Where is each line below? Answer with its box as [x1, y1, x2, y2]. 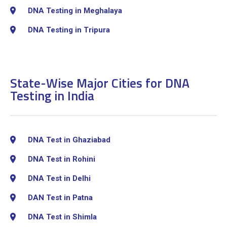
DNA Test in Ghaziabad [28, 135, 110, 144]
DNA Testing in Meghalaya [28, 6, 122, 15]
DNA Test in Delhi [28, 173, 91, 183]
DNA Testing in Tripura [28, 25, 110, 34]
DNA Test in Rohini [28, 154, 95, 164]
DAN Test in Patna [28, 193, 93, 202]
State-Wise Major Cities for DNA [10, 73, 190, 93]
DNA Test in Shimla [28, 212, 97, 221]
